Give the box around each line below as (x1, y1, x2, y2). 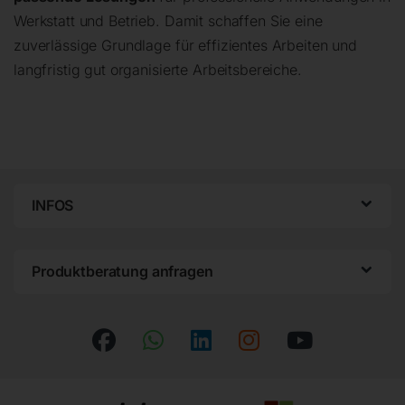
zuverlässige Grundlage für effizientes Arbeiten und (14, 36, 357, 55)
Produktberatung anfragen (32, 262, 213, 281)
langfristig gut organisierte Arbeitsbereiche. (14, 61, 302, 80)
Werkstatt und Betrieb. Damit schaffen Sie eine (14, 12, 323, 31)
